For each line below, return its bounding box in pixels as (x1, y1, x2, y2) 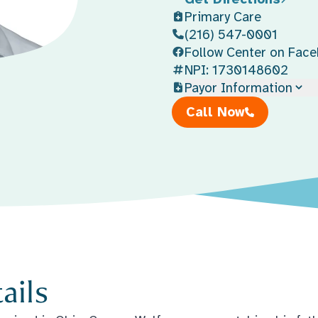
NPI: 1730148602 (184, 61, 288, 78)
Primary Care (184, 8, 261, 25)
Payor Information (184, 79, 292, 96)
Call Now (185, 103, 245, 120)
